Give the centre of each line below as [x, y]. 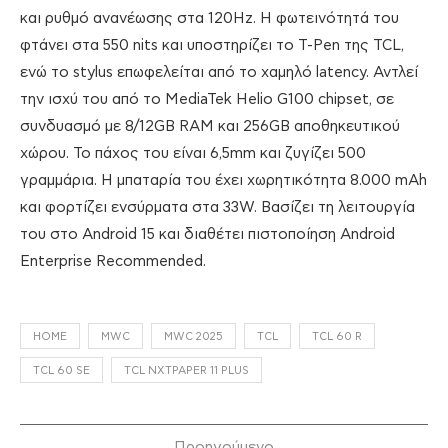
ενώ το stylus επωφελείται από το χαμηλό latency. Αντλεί [219, 73]
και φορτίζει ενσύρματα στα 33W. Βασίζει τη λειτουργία [217, 208]
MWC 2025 [193, 337]
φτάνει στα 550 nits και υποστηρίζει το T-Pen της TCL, [212, 46]
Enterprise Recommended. [113, 262]
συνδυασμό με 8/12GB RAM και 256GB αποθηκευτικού [210, 127]
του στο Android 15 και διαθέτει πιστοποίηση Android [207, 235]
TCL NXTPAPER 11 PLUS [186, 371]
